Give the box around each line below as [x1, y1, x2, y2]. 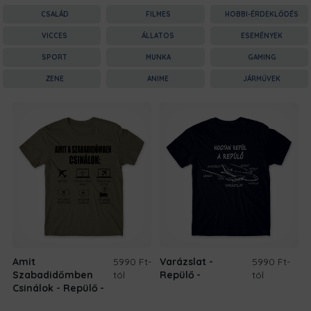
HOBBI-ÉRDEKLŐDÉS [225, 9, 299, 19]
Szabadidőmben [12, 268, 93, 281]
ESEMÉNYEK [241, 31, 283, 40]
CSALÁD [40, 9, 69, 19]
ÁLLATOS [142, 31, 175, 40]
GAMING [247, 52, 276, 62]
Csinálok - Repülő [12, 281, 98, 294]
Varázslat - [160, 255, 213, 268]
